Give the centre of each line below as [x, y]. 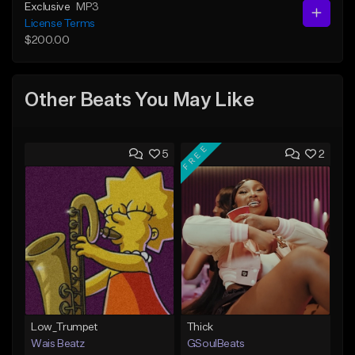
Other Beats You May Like [139, 101]
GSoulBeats [216, 344]
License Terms [60, 23]
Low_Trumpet [65, 327]
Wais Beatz [58, 344]
